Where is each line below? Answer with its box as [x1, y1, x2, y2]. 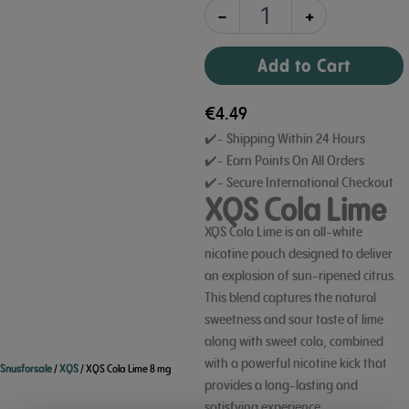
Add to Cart [257, 55, 351, 78]
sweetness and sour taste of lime [204, 309, 383, 328]
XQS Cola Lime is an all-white [204, 222, 362, 240]
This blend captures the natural [204, 288, 376, 306]
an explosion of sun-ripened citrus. [204, 266, 397, 284]
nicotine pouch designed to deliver [204, 244, 393, 262]
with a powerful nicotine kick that [204, 353, 387, 372]
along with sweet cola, [204, 331, 327, 350]
